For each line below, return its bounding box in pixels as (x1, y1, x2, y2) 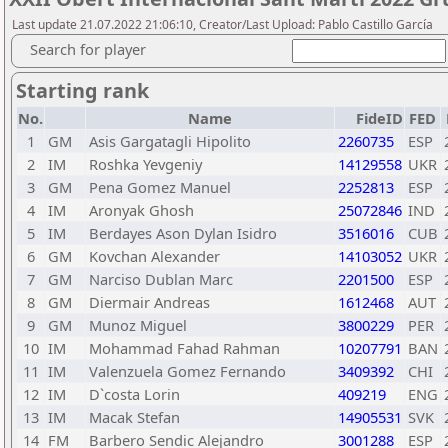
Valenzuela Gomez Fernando (89, 361, 286, 381)
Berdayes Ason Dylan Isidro (89, 223, 277, 243)
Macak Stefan (89, 407, 180, 427)
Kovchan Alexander (89, 246, 220, 266)
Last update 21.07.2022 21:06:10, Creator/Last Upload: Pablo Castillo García (12, 16, 433, 33)
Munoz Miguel (89, 315, 187, 335)
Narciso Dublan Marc (89, 269, 233, 289)
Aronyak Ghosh (89, 200, 194, 220)
